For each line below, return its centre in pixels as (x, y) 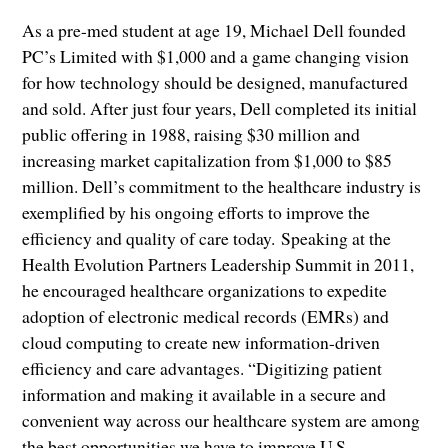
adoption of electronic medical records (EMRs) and (206, 315)
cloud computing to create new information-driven (201, 341)
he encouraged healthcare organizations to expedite (205, 289)
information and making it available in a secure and (204, 393)
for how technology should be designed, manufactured (215, 81)
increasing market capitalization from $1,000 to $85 (207, 159)
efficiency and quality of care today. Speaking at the (207, 237)
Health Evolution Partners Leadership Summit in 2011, (218, 263)
